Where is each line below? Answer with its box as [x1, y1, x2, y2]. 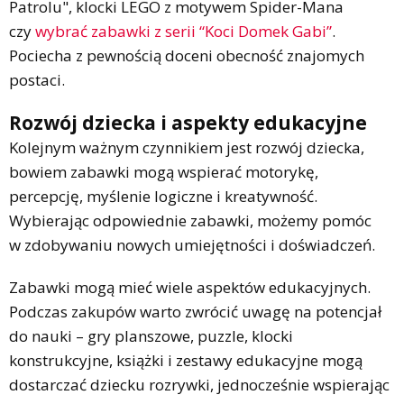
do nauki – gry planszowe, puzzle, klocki [9, 325, 293, 346]
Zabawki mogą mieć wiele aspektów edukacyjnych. [9, 276, 371, 298]
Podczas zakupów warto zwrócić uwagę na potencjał [9, 300, 381, 322]
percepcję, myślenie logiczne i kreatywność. [9, 185, 317, 207]
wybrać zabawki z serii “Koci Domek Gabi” [35, 20, 332, 41]
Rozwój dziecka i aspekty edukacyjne [9, 109, 367, 135]
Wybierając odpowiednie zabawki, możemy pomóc [9, 209, 372, 231]
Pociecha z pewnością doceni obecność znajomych [9, 44, 364, 66]
